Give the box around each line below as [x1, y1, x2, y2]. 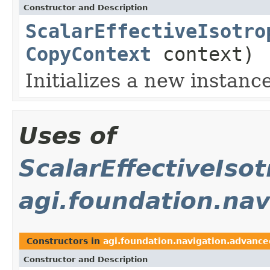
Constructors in [27, 236, 103, 246]
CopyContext [25, 43, 151, 65]
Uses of [19, 122, 116, 149]
